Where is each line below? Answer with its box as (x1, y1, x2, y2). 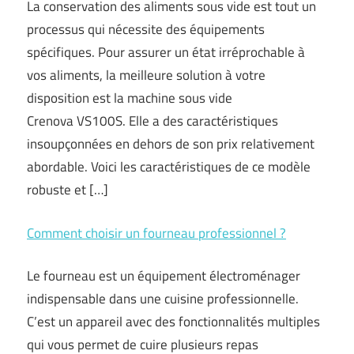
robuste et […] (27, 179, 108, 200)
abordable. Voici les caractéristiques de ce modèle (27, 156, 311, 177)
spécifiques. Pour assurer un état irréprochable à (27, 42, 305, 62)
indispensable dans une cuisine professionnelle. (27, 288, 299, 309)
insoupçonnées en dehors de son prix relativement (27, 134, 314, 154)
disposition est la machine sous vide (27, 88, 232, 108)
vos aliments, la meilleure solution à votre (27, 65, 265, 85)
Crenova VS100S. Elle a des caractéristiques (27, 111, 278, 131)
